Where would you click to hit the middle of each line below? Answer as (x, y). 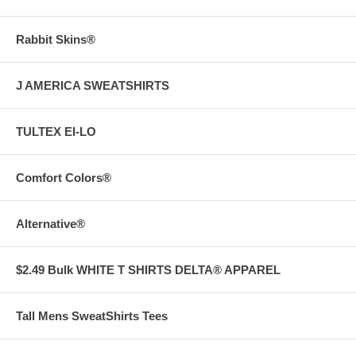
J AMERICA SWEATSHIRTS (93, 85)
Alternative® (50, 223)
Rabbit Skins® (56, 39)
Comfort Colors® (64, 177)
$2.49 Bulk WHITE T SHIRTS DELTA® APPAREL (148, 269)
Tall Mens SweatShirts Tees (92, 315)
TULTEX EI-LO (56, 131)
